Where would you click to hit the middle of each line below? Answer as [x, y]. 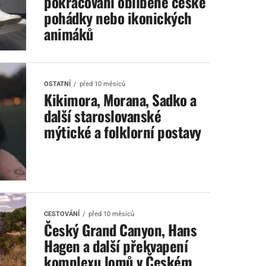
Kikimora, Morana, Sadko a [120, 99]
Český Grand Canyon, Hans [121, 229]
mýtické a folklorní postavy [123, 132]
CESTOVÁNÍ [62, 214]
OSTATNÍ [57, 84]
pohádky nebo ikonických [118, 18]
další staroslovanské [103, 115]
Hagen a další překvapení [116, 246]
